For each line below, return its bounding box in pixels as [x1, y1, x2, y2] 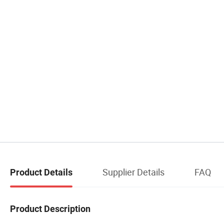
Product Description [10, 203, 90, 214]
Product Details [10, 167, 72, 178]
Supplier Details [102, 166, 164, 178]
